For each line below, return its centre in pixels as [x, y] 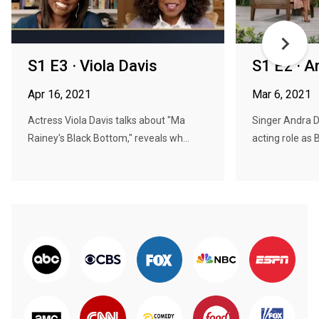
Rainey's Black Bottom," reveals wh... [109, 138]
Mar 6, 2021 [282, 94]
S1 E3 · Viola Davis [93, 66]
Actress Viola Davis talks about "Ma [106, 120]
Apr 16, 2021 [59, 94]
